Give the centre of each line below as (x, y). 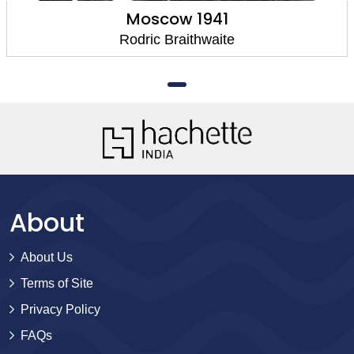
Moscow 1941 (177, 19)
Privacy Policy (60, 309)
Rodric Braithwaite (177, 39)
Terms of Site (57, 283)
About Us (47, 257)
